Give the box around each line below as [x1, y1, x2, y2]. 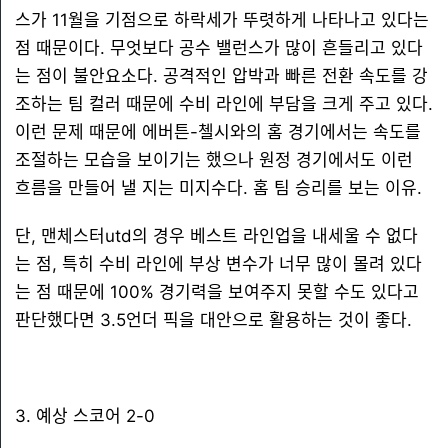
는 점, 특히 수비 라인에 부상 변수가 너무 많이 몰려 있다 [15, 254, 422, 274]
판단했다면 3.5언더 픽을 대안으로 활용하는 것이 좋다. [15, 310, 412, 330]
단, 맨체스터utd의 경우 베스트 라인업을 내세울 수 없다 [15, 226, 418, 246]
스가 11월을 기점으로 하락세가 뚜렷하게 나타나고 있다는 [15, 10, 429, 30]
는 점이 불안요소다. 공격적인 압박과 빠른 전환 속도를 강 [15, 66, 428, 86]
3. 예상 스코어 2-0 [15, 406, 155, 426]
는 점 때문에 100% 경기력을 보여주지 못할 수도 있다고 [15, 282, 419, 302]
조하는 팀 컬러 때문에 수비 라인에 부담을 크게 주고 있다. [15, 94, 433, 114]
